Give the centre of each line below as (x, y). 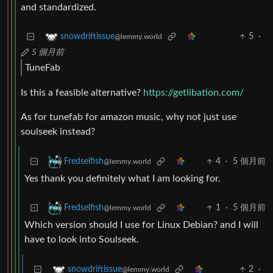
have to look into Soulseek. (82, 240)
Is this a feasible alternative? (82, 93)
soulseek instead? (58, 132)
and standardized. (58, 8)
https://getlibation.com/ (193, 93)
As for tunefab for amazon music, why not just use (129, 117)
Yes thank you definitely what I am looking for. (122, 179)
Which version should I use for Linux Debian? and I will (141, 225)
